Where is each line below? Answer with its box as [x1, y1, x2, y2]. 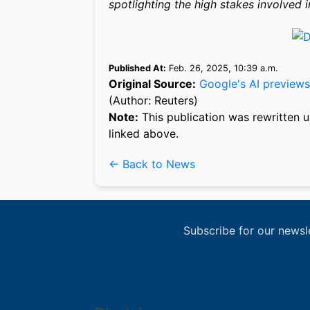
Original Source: [109, 76, 196, 91]
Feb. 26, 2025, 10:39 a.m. [166, 62, 278, 73]
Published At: [109, 62, 166, 73]
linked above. [109, 126, 179, 140]
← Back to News [109, 156, 195, 171]
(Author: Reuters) [109, 93, 198, 107]
